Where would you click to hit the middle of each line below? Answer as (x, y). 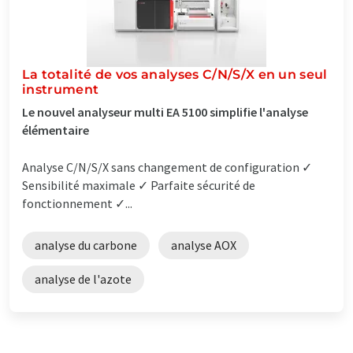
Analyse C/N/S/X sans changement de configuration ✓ (167, 167)
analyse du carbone (86, 245)
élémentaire (56, 130)
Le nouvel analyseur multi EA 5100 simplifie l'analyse (165, 111)
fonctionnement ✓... (77, 203)
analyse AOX (204, 245)
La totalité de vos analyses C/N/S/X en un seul (175, 74)
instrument (61, 89)
